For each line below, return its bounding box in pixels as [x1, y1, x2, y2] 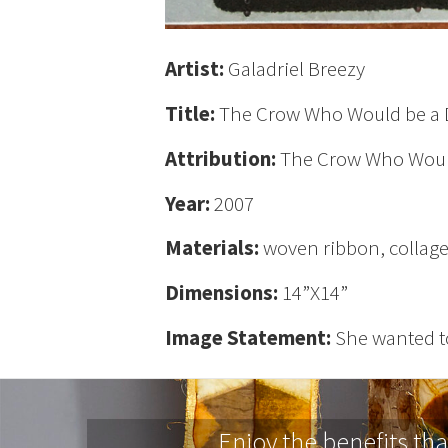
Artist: [165, 55, 229, 83]
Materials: [165, 234, 264, 262]
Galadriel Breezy [228, 55, 366, 83]
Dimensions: [165, 279, 283, 307]
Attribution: [165, 144, 281, 172]
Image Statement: [165, 323, 336, 351]
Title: [165, 100, 220, 128]
